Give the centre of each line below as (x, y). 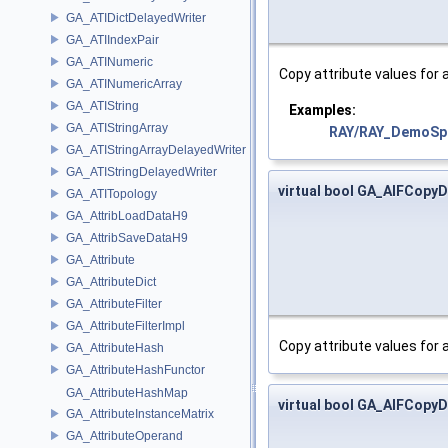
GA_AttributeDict (111, 281)
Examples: (322, 110)
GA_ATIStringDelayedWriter (141, 171)
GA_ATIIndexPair (112, 39)
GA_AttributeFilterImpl (125, 325)
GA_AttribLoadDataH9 (127, 215)
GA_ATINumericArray (124, 83)
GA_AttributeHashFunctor (135, 369)
